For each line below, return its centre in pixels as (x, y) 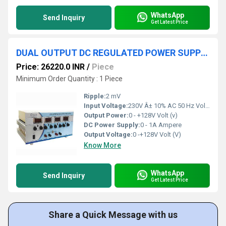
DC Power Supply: (112, 125)
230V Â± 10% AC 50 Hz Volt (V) (167, 106)
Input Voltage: (106, 106)
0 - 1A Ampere (161, 125)
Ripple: (95, 96)
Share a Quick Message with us (113, 215)
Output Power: (106, 116)
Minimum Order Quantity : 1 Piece (69, 79)
